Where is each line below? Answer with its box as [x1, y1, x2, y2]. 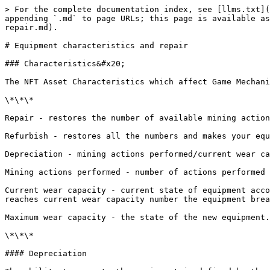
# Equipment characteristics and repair [5, 41, 188, 50]
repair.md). [5, 23, 58, 32]
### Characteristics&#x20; [5, 59, 125, 68]
